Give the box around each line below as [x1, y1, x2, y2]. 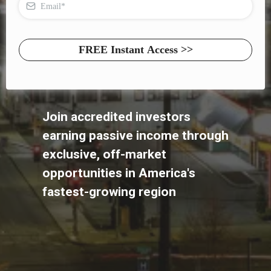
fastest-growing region [42, 184, 176, 199]
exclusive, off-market [42, 146, 166, 162]
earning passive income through [42, 128, 229, 143]
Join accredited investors [42, 109, 191, 124]
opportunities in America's [42, 165, 195, 180]
